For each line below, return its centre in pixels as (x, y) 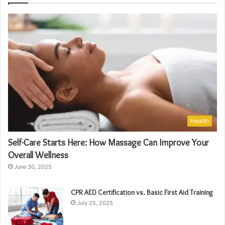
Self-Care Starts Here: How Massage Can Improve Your (108, 142)
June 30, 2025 (33, 166)
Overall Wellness (38, 155)
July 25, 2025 (95, 203)
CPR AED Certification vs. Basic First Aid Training (142, 192)
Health (200, 121)
